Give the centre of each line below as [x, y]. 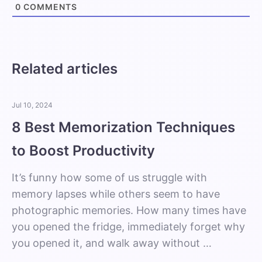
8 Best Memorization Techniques [123, 127]
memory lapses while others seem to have [116, 194]
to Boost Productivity [83, 151]
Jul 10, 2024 [32, 105]
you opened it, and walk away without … [112, 243]
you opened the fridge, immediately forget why [128, 227]
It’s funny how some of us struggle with [109, 177]
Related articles [65, 69]
